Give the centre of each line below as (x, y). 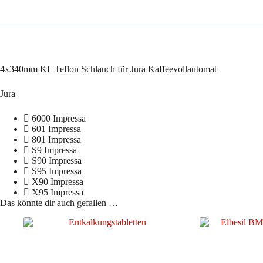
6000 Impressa (58, 119)
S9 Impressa (53, 150)
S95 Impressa (55, 171)
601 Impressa (55, 129)
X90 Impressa (56, 182)
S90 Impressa (55, 161)
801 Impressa (55, 140)
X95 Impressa (56, 193)
